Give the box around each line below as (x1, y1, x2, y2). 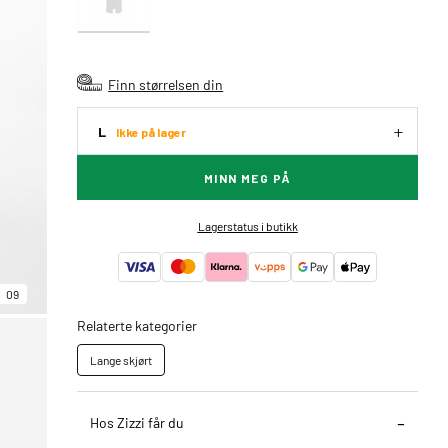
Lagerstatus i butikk (197, 218, 298, 234)
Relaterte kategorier (77, 316, 198, 334)
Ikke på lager (116, 124, 187, 139)
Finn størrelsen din (108, 75, 224, 93)
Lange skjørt (90, 352, 153, 368)
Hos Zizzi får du (90, 413, 185, 431)
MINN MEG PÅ (203, 171, 292, 185)
